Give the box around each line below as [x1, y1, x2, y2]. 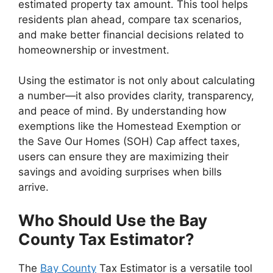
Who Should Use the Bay [18, 210, 207, 230]
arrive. [18, 181, 49, 193]
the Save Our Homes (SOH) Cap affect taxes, [18, 135, 240, 147]
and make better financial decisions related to [18, 28, 244, 41]
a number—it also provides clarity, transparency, [18, 90, 254, 102]
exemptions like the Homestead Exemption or [18, 120, 241, 132]
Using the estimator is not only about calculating [18, 74, 255, 87]
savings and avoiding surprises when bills [18, 166, 222, 178]
